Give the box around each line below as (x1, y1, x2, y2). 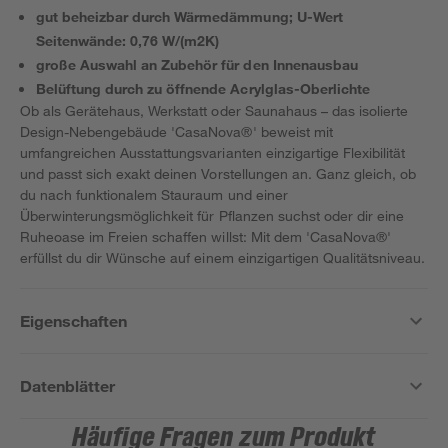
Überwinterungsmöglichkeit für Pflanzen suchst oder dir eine (20, 207, 405, 224)
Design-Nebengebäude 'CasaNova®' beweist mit (20, 123, 333, 140)
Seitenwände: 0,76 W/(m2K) (36, 32, 220, 49)
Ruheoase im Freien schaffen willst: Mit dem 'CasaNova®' (20, 228, 391, 245)
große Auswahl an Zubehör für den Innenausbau (36, 56, 358, 73)
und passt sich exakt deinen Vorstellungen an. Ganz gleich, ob (20, 165, 417, 182)
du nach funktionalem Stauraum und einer (20, 186, 288, 203)
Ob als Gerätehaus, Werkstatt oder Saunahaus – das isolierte (20, 102, 409, 119)
